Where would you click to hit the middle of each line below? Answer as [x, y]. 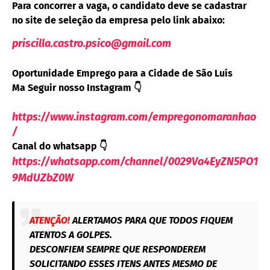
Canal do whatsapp [56, 146]
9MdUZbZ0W [43, 178]
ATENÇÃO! [51, 221]
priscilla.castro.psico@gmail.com [92, 44]
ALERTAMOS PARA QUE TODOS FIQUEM [152, 221]
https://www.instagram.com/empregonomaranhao [134, 117]
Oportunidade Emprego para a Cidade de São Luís [122, 74]
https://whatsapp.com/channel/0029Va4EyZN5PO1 [135, 162]
